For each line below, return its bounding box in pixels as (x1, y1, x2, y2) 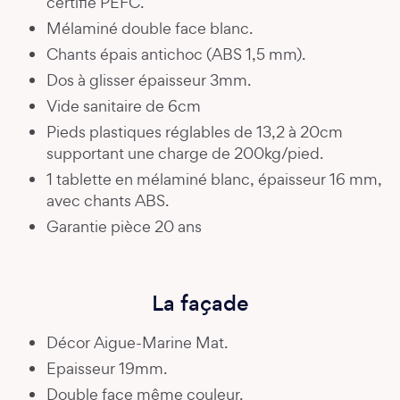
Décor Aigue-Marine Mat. (46, 331, 228, 353)
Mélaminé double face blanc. (46, 17, 253, 38)
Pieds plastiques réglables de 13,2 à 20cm (46, 121, 343, 142)
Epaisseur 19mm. (46, 357, 167, 379)
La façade (151, 287, 249, 318)
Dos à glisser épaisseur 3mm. (46, 69, 251, 90)
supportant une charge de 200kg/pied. (46, 142, 323, 163)
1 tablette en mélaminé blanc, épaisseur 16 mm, (46, 168, 382, 189)
